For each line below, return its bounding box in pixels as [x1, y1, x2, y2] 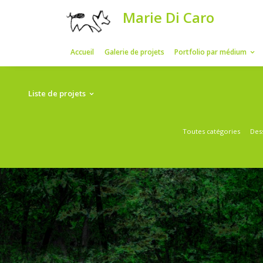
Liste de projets [35, 110, 107, 124]
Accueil [88, 58, 117, 71]
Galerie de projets [130, 58, 205, 71]
